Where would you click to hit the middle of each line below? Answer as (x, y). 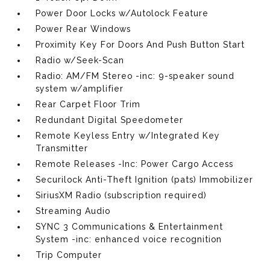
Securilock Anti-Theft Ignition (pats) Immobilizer (145, 179)
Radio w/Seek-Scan (80, 60)
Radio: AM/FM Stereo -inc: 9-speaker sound (135, 76)
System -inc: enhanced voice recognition (129, 239)
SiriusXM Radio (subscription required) (121, 195)
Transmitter (62, 148)
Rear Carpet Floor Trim (88, 104)
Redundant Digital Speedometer (110, 120)
